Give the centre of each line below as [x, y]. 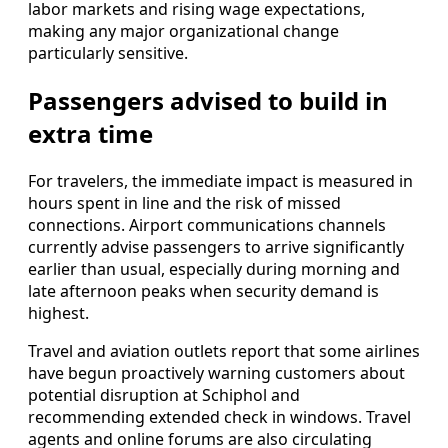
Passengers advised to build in [208, 101]
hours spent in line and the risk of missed [184, 202]
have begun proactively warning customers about [216, 372]
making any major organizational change [183, 31]
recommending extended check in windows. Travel [219, 416]
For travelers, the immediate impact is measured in [220, 180]
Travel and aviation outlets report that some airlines [224, 350]
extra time [90, 134]
